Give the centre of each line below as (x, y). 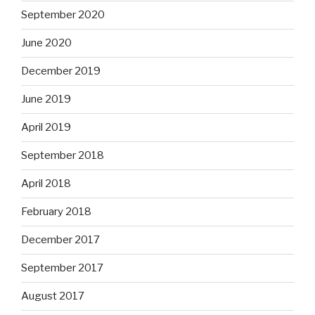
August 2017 (53, 296)
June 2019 (46, 99)
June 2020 (46, 43)
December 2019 (61, 71)
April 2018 (46, 184)
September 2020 (63, 15)
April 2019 (46, 128)
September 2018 (63, 156)
